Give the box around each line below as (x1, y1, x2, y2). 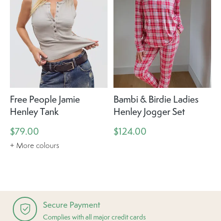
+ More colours (10, 140, 59, 150)
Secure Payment (43, 199, 101, 210)
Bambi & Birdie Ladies (113, 93, 199, 106)
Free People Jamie (10, 93, 80, 106)
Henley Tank (10, 105, 59, 118)
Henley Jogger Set (113, 105, 185, 118)
